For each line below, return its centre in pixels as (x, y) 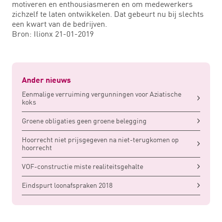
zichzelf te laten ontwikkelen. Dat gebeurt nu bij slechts (108, 14)
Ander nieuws (46, 81)
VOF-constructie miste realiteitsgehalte (83, 166)
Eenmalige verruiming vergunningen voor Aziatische (102, 94)
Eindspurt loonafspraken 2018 (67, 185)
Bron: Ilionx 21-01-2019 (53, 33)
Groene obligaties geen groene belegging (84, 121)
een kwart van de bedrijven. (59, 24)
